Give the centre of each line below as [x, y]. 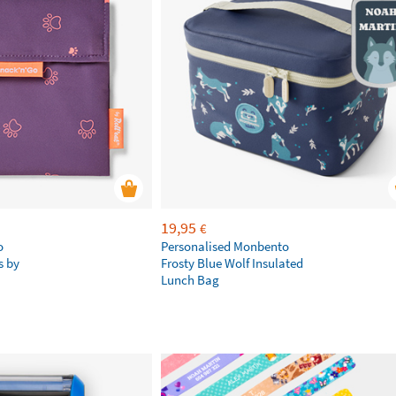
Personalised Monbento [225, 246]
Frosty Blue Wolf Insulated [232, 263]
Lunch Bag [190, 280]
